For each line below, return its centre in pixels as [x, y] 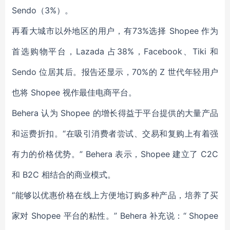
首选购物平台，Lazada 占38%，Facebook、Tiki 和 [115, 51]
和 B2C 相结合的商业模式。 [64, 175]
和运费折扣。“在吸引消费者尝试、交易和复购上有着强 [115, 133]
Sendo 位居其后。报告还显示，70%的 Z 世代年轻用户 [115, 72]
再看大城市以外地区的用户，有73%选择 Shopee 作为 [115, 31]
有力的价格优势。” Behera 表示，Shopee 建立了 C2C [115, 154]
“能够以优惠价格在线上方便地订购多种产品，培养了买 [115, 195]
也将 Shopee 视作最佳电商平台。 [74, 92]
